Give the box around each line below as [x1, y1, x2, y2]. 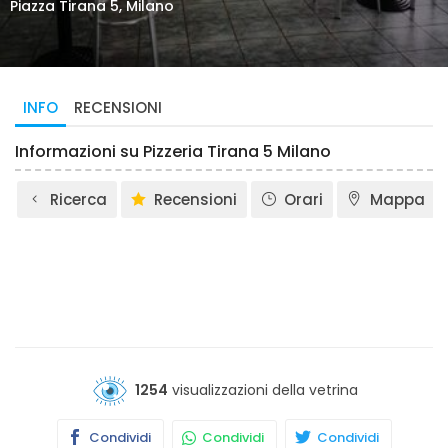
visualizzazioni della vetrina [168, 379, 358, 400]
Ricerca [50, 189, 107, 210]
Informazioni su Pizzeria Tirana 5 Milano [15, 140, 331, 163]
